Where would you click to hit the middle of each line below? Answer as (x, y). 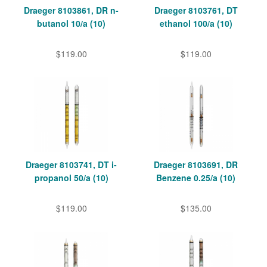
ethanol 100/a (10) (196, 24)
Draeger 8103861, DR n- (71, 10)
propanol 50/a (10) (71, 178)
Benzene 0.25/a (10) (196, 178)
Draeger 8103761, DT (196, 10)
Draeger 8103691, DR (196, 165)
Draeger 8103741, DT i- (71, 165)
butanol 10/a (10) (71, 24)
